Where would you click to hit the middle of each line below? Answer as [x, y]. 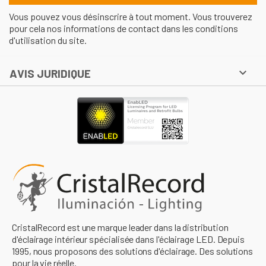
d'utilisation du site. [48, 40]
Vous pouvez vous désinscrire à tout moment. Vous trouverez [131, 16]
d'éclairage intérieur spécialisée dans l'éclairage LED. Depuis [129, 239]
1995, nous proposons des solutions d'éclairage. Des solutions [133, 251]
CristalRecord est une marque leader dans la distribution [120, 227]
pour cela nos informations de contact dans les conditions [123, 28]
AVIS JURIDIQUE [50, 73]
